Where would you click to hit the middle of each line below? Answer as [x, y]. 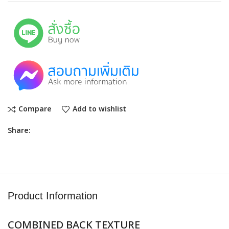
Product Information [53, 196]
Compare [35, 109]
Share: [19, 130]
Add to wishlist [99, 109]
